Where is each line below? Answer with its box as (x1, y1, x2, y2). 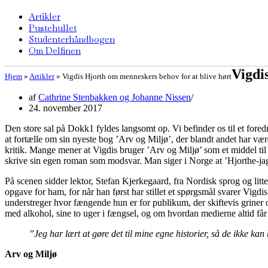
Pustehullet (29, 22, 77, 33)
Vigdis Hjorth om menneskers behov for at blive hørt (62, 72, 232, 81)
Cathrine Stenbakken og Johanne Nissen (38, 92, 191, 102)
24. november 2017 (29, 103, 102, 113)
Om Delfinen (29, 45, 81, 56)
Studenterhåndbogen (29, 33, 115, 45)
